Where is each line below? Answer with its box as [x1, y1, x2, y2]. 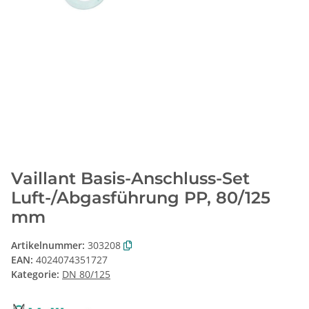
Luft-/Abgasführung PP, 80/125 [11, 188, 270, 208]
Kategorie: [11, 268, 62, 281]
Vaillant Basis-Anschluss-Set [11, 168, 250, 189]
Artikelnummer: [11, 239, 88, 252]
